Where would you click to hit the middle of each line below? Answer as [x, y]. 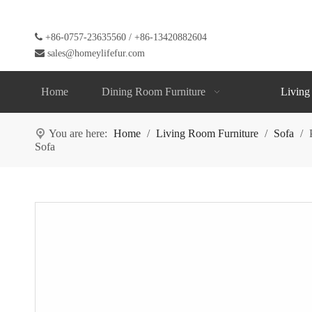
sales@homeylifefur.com [96, 53]
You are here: [78, 133]
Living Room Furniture [207, 133]
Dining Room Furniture [154, 91]
